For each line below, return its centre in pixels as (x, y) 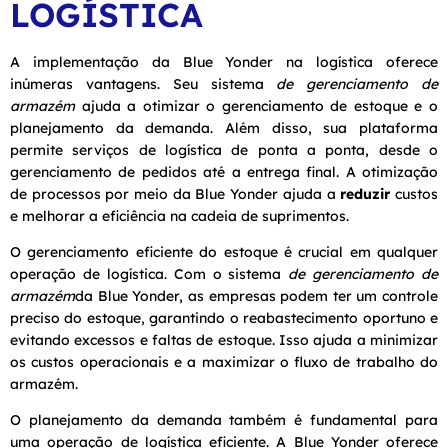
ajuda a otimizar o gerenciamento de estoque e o (256, 105)
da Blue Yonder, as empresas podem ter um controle (256, 295)
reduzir (365, 193)
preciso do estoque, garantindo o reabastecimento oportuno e (224, 317)
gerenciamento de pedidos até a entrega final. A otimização (224, 171)
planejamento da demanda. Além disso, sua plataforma (224, 127)
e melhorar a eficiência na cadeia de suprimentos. (179, 215)
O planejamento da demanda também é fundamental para (224, 419)
